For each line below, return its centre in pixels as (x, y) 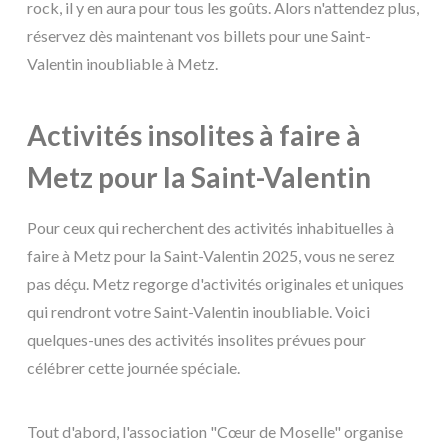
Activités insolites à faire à (194, 135)
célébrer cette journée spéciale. (133, 367)
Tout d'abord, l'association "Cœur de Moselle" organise (215, 431)
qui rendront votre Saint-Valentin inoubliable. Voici (198, 311)
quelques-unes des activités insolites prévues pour (196, 339)
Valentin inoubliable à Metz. (122, 63)
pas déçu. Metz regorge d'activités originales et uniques (215, 283)
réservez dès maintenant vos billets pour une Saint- (199, 35)
